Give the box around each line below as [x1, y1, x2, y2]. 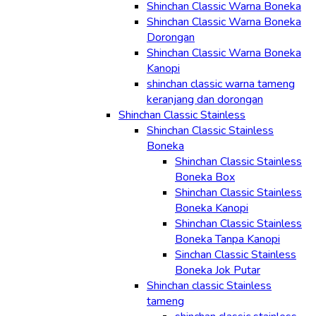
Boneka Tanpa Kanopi [175, 231, 280, 247]
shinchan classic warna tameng [147, 76, 295, 92]
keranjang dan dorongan [147, 92, 263, 107]
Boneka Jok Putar [175, 262, 260, 278]
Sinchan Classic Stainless [175, 247, 296, 262]
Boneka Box [175, 169, 235, 185]
